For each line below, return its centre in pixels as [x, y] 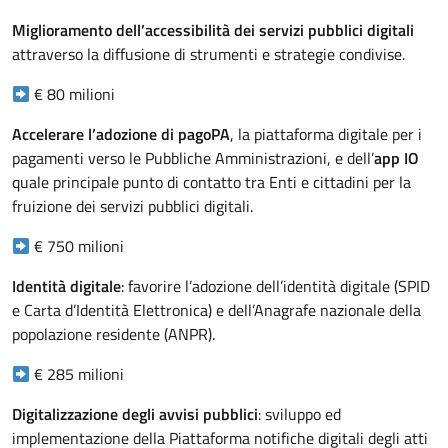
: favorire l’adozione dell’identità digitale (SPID [275, 286]
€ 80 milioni [73, 94]
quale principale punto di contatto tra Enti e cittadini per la [211, 182]
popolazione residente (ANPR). [115, 334]
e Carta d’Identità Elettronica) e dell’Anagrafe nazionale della [216, 310]
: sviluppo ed [299, 414]
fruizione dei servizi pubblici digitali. [134, 206]
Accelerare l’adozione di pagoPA [121, 134]
